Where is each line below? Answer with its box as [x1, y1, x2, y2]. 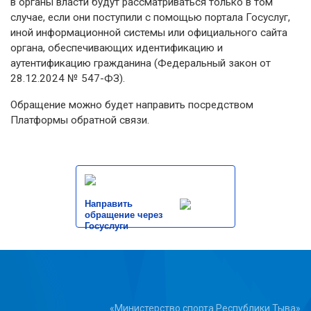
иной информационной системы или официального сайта [10, 26, 287, 39]
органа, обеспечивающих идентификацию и [10, 41, 223, 54]
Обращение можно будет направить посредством [10, 98, 253, 111]
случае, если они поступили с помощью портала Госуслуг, [10, 10, 290, 24]
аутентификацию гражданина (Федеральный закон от [10, 56, 271, 69]
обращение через [85, 209, 162, 220]
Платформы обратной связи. [10, 113, 149, 126]
